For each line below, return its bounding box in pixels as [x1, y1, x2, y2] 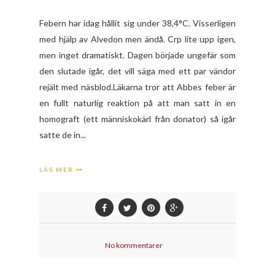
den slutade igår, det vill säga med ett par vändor [39, 65, 236, 76]
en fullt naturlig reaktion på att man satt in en [39, 97, 236, 108]
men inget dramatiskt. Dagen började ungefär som [39, 49, 236, 60]
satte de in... [39, 129, 86, 140]
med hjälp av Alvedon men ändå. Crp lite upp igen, [39, 33, 236, 44]
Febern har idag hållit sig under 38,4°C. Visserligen [39, 17, 236, 28]
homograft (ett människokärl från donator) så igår [39, 113, 236, 124]
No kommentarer [104, 240, 163, 250]
